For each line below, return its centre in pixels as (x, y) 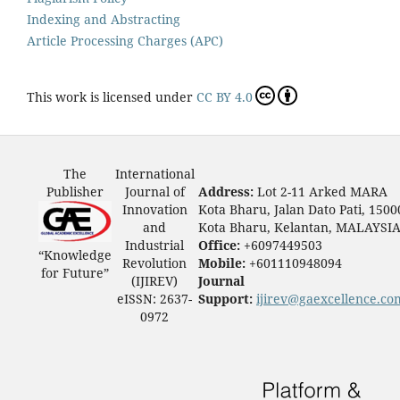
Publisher (75, 191)
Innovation (154, 209)
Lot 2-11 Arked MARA (322, 191)
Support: (227, 298)
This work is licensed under (112, 96)
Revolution (155, 262)
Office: (221, 245)
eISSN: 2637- (155, 298)
